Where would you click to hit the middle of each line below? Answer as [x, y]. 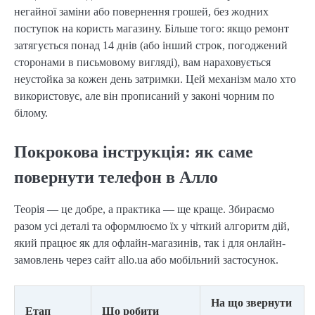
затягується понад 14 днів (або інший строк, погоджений [151, 46]
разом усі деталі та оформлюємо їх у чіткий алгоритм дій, [152, 226]
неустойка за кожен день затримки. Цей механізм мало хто [155, 79]
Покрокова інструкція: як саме [134, 152]
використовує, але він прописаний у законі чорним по [144, 96]
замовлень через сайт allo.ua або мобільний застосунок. [146, 259]
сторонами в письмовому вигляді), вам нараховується [142, 63]
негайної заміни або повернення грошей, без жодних [141, 12]
